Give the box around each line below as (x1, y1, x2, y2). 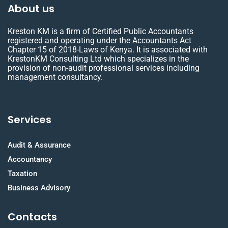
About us (8, 2, 54, 16)
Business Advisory (8, 183, 70, 192)
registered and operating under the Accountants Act (8, 36, 191, 45)
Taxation (8, 169, 37, 178)
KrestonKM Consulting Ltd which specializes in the (8, 54, 189, 64)
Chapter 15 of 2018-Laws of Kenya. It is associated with (8, 45, 208, 54)
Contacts (8, 210, 57, 224)
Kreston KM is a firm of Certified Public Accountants (8, 26, 193, 36)
